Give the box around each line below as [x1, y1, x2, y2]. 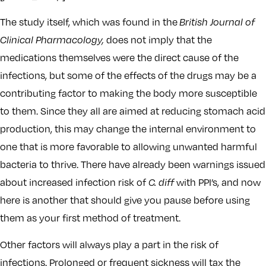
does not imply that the [104, 34, 212, 46]
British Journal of [179, 16, 255, 28]
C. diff [148, 176, 176, 189]
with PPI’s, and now [176, 176, 261, 189]
